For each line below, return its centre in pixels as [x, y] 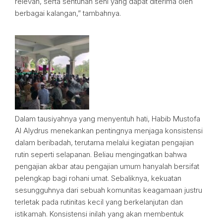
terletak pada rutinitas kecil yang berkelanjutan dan [99, 202]
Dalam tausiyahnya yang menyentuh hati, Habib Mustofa [108, 119]
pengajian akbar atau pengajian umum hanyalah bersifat [107, 166]
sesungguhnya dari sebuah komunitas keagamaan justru [109, 190]
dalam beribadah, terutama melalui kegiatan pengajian [104, 142]
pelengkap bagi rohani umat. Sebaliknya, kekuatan [98, 178]
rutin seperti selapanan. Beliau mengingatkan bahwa [101, 154]
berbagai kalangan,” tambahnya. [68, 13]
